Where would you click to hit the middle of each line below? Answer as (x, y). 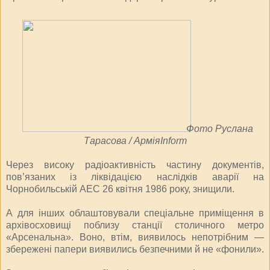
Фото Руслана (219, 128)
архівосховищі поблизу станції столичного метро (135, 225)
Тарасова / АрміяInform (135, 140)
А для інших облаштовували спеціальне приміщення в (135, 213)
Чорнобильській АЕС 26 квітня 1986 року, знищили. (120, 189)
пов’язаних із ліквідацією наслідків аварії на (135, 177)
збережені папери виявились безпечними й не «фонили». (135, 249)
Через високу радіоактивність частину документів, (135, 165)
